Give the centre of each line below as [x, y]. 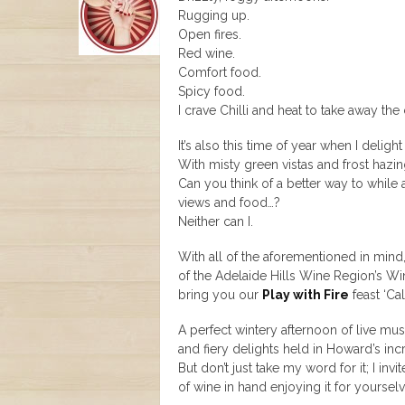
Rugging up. [214, 15]
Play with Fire [306, 295]
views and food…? [229, 202]
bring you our [220, 295]
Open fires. [210, 34]
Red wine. [207, 53]
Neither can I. [216, 221]
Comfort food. [220, 72]
